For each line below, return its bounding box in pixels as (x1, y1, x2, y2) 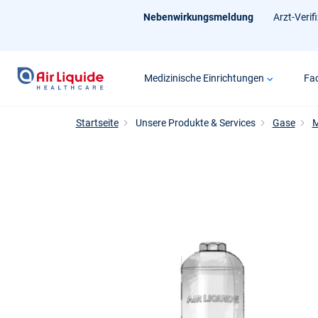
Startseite (75, 117, 119, 128)
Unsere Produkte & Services (135, 117, 256, 128)
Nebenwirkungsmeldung (143, 11, 253, 23)
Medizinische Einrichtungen (143, 72, 264, 84)
